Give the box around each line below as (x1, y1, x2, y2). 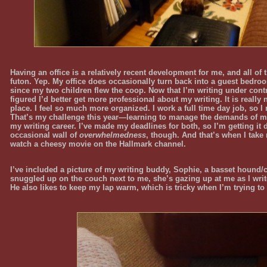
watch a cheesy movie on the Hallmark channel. (10, 139, 186, 148)
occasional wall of (10, 130, 79, 139)
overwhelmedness (79, 130, 146, 139)
